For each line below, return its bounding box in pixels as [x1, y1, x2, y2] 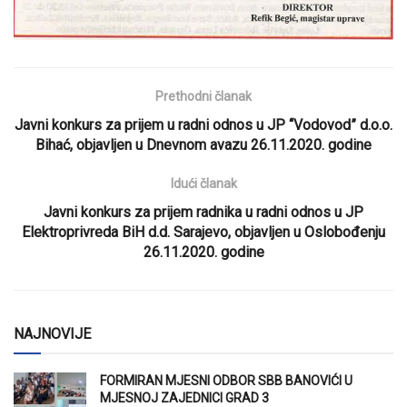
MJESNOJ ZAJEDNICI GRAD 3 [100, 390, 269, 405]
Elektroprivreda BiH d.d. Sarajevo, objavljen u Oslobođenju [22, 223, 385, 241]
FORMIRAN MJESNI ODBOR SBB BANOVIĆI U [100, 372, 352, 388]
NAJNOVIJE [14, 324, 91, 342]
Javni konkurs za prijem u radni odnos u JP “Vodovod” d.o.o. [15, 115, 392, 134]
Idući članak [170, 175, 237, 191]
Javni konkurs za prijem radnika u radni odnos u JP [44, 203, 363, 221]
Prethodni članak [155, 88, 252, 104]
